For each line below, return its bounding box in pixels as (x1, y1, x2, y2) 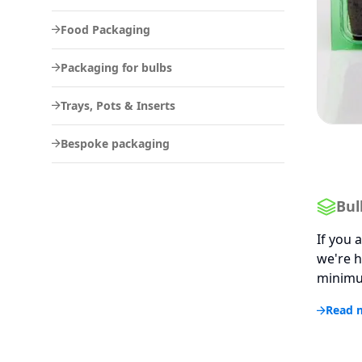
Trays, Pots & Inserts (61, 97, 175, 113)
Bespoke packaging (61, 135, 170, 151)
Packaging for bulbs (61, 59, 172, 75)
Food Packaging (61, 21, 150, 37)
